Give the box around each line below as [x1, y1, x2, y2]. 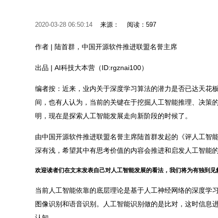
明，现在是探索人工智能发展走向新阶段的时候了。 [35, 112, 192, 120]
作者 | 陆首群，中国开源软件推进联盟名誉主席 [35, 43, 177, 51]
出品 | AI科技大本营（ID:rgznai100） [35, 64, 148, 72]
